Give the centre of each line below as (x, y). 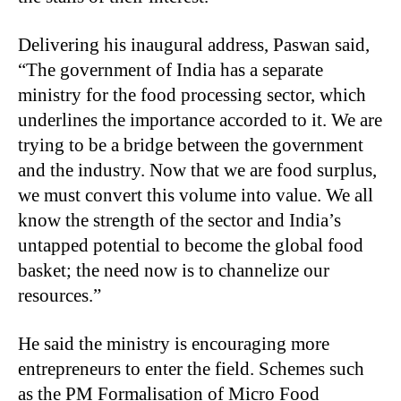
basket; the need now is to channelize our (174, 270)
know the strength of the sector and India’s (179, 220)
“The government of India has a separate (171, 69)
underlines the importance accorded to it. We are (200, 119)
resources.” (60, 295)
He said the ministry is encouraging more (174, 343)
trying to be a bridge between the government (191, 145)
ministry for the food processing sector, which (192, 94)
